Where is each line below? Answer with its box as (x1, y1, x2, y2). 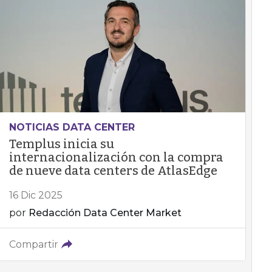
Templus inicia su (8, 137, 114, 151)
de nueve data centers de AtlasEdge (8, 163, 217, 178)
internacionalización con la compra (8, 150, 223, 165)
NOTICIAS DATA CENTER (8, 121, 135, 133)
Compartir (8, 239, 58, 250)
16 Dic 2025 (8, 189, 63, 201)
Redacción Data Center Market (28, 207, 182, 219)
